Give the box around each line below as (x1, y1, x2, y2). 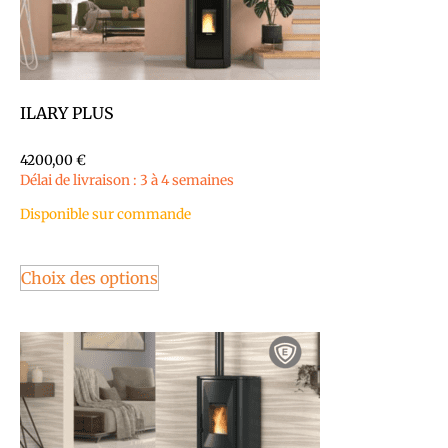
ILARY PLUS (20, 102, 114, 123)
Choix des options (21, 267, 158, 288)
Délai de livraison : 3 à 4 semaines (20, 171, 234, 189)
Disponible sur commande (20, 206, 191, 224)
